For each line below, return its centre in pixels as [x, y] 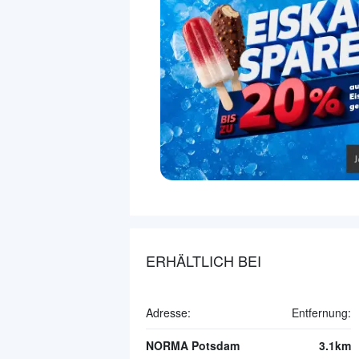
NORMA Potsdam [193, 346]
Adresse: [168, 313]
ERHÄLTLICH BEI [204, 261]
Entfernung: [321, 313]
